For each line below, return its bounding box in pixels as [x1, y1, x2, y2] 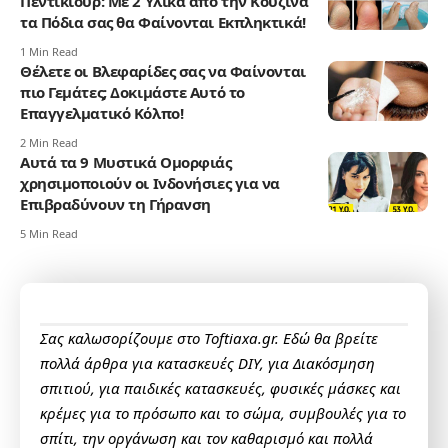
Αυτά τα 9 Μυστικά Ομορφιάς [20, 152, 232, 173]
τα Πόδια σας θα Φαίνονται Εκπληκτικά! [20, 12, 306, 33]
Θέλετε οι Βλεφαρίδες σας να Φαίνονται [20, 61, 306, 82]
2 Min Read [20, 135, 78, 151]
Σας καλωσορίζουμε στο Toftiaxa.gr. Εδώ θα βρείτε [40, 328, 378, 349]
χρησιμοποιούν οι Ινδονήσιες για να [20, 173, 281, 194]
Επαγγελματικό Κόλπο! [20, 103, 184, 124]
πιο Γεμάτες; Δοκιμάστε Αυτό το [20, 82, 245, 103]
